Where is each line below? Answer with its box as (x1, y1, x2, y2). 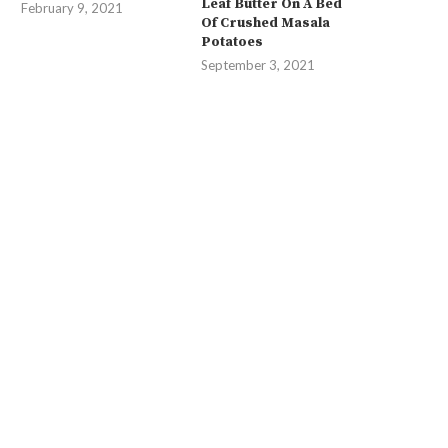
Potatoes (201, 33, 264, 52)
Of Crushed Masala (201, 14, 331, 33)
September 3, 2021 (201, 57, 316, 74)
